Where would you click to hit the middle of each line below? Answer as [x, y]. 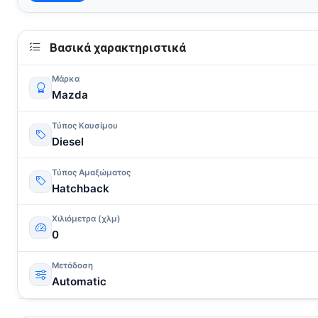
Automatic [79, 282]
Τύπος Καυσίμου [85, 125]
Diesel [68, 141]
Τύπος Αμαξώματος [91, 172]
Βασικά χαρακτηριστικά [116, 48]
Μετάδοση [72, 266]
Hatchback [81, 188]
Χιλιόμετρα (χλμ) [86, 219]
